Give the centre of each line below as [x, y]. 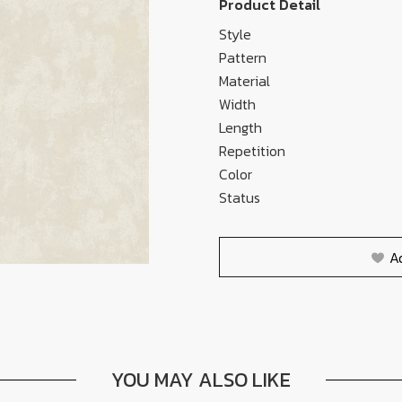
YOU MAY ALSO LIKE [201, 380]
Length [240, 127]
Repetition [252, 151]
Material [245, 81]
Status [240, 197]
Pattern [243, 57]
